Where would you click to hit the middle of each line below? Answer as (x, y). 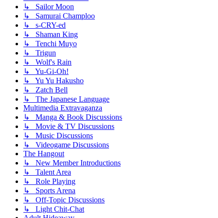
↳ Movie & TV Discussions (69, 126)
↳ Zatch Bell (45, 90)
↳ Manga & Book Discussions (73, 117)
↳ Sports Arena (49, 190)
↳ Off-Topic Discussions (64, 200)
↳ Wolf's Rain (47, 62)
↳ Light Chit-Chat (54, 209)
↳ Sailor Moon (49, 6)
